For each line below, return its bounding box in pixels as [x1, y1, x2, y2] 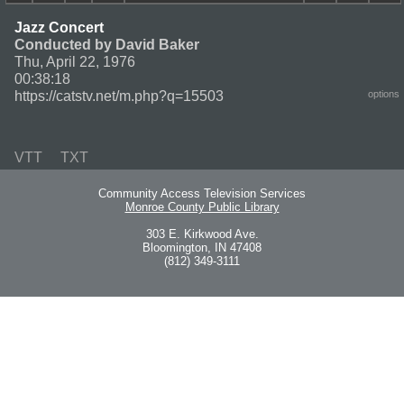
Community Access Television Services [98, 187, 306, 201]
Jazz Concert [14, 19, 104, 35]
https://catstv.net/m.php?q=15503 [14, 87, 224, 104]
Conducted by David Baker [14, 36, 199, 52]
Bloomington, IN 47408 [142, 241, 262, 255]
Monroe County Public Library [124, 200, 280, 215]
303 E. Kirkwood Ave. [145, 227, 259, 242]
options [368, 87, 399, 99]
